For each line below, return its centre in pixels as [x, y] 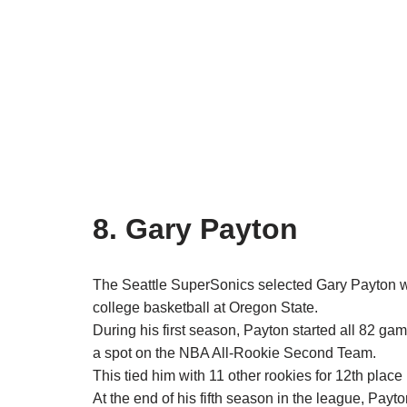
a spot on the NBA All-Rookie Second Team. [234, 353]
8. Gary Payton [195, 229]
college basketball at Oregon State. [205, 308]
